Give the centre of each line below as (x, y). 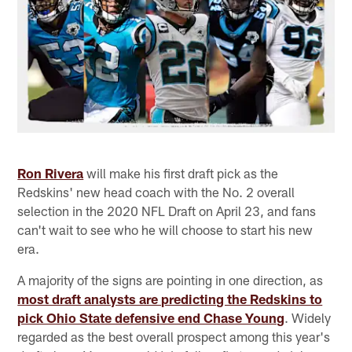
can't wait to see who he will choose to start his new (165, 229)
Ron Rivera (51, 172)
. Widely (308, 317)
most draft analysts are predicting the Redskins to (170, 298)
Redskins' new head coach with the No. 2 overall (156, 191)
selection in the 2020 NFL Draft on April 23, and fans (167, 210)
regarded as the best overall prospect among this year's (174, 336)
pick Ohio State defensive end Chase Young (151, 317)
